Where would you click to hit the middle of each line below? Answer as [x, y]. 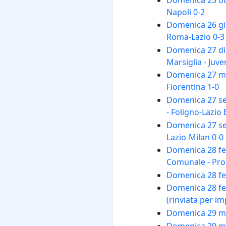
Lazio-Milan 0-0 [195, 137]
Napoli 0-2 [185, 12]
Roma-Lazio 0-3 [195, 37]
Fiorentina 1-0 [192, 87]
